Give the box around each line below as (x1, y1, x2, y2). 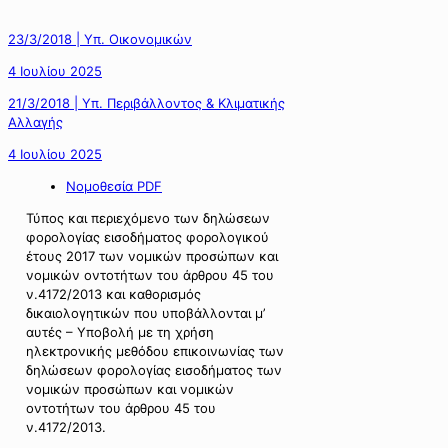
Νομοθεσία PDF (66, 177, 162, 194)
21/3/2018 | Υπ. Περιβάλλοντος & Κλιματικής (8, 94, 285, 111)
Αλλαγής (8, 113, 63, 130)
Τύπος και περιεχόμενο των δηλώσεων (26, 209, 270, 226)
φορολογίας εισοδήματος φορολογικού (26, 228, 269, 245)
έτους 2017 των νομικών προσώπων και (26, 247, 278, 264)
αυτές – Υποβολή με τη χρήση (26, 323, 214, 340)
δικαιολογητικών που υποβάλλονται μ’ (26, 304, 265, 321)
